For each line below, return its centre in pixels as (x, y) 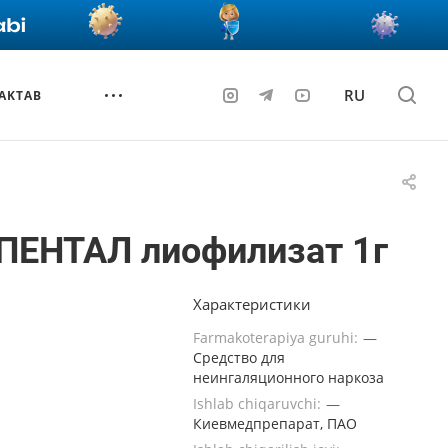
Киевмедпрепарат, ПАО (275, 423)
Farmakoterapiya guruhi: (277, 337)
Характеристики (252, 304)
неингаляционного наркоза (288, 377)
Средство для (239, 357)
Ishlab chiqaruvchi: (259, 403)
